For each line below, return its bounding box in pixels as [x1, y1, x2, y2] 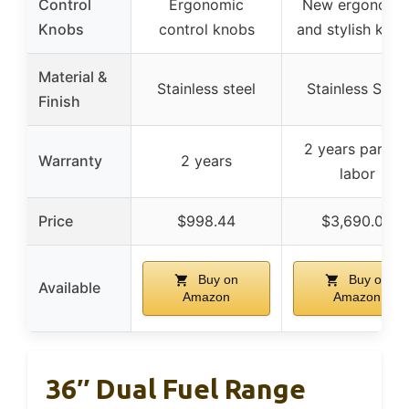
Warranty [38, 151, 102, 170]
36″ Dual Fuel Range [46, 372, 306, 404]
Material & [38, 67, 107, 86]
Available [38, 278, 100, 297]
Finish [38, 91, 80, 110]
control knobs [158, 19, 255, 38]
